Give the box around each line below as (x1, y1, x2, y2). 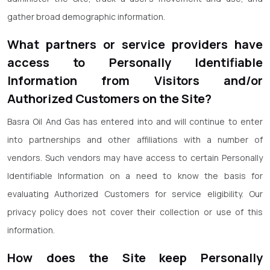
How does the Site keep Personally (7, 250, 263, 266)
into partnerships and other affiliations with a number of (7, 134, 263, 145)
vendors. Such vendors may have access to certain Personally (7, 152, 263, 163)
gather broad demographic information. (7, 11, 165, 22)
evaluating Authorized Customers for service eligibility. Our (7, 188, 263, 199)
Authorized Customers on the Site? (7, 90, 212, 107)
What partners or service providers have (7, 36, 263, 52)
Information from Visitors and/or (7, 72, 263, 89)
